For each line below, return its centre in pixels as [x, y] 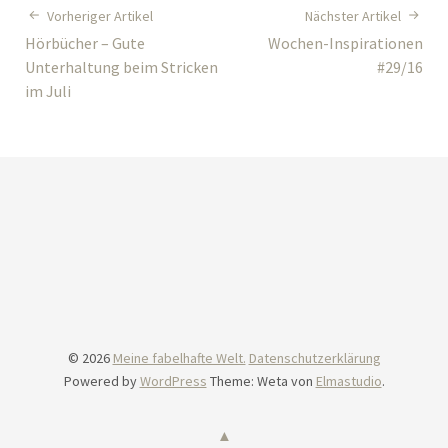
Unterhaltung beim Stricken [121, 67]
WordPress [173, 381]
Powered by [101, 381]
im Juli [48, 91]
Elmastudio [348, 381]
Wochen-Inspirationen [345, 43]
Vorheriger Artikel [100, 16]
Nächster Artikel [353, 16]
